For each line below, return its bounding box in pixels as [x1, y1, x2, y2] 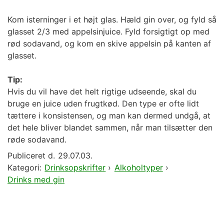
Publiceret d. [7, 150, 55, 160]
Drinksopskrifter [44, 162, 106, 172]
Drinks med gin [7, 174, 64, 184]
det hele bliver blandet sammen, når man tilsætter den [7, 122, 212, 132]
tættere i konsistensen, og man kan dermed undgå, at [7, 110, 210, 120]
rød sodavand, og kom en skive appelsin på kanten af [7, 38, 211, 48]
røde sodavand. [7, 134, 66, 144]
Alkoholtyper [114, 162, 163, 172]
